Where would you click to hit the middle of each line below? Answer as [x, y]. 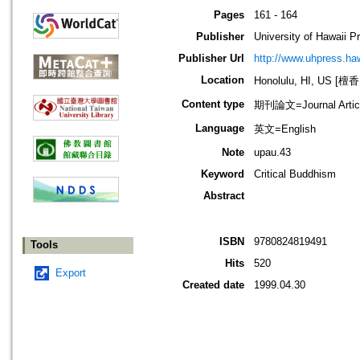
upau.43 [272, 153]
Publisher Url [211, 59]
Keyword [223, 174]
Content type [213, 104]
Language [220, 129]
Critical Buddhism [295, 174]
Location [223, 80]
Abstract [224, 196]
